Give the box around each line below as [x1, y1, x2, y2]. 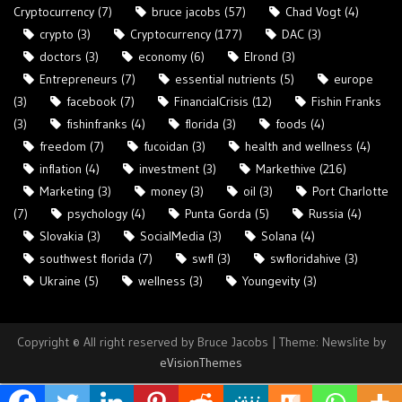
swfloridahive [270, 250, 341, 267]
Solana [261, 228, 297, 245]
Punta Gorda [185, 205, 251, 223]
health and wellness [245, 138, 353, 155]
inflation [39, 161, 82, 178]
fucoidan [144, 138, 188, 155]
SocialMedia [140, 228, 205, 245]
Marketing [39, 183, 94, 200]
